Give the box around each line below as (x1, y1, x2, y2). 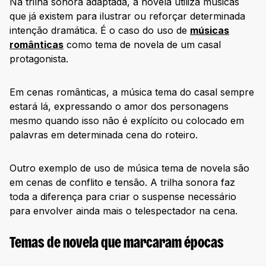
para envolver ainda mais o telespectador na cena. (9, 205, 237, 217)
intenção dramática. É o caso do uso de (9, 24, 190, 37)
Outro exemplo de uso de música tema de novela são (9, 162, 249, 175)
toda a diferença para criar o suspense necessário (9, 191, 236, 203)
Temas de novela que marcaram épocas (9, 237, 224, 251)
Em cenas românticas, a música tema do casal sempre (9, 86, 254, 99)
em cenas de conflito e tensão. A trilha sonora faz (9, 176, 235, 189)
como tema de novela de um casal (64, 39, 221, 51)
